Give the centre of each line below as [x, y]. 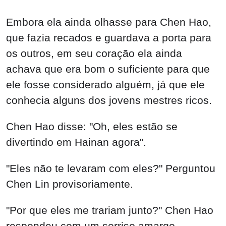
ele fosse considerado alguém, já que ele [105, 85]
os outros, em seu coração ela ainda [94, 53]
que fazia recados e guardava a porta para [109, 38]
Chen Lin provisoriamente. [70, 184]
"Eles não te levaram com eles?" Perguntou [111, 168]
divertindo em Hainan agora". [76, 142]
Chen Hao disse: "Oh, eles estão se [92, 127]
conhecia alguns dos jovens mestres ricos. [109, 100]
